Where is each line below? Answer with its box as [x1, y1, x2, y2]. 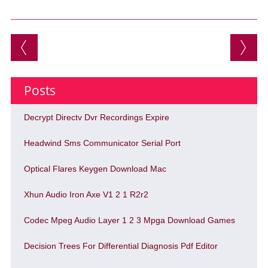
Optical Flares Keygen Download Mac [23, 164, 166, 173]
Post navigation [10, 32, 165, 55]
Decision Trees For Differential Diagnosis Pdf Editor [23, 241, 218, 251]
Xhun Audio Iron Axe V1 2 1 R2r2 [23, 190, 148, 199]
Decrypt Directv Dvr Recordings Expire [23, 112, 169, 122]
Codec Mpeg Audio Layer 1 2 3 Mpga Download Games [23, 215, 235, 225]
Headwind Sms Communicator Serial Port [23, 138, 181, 148]
